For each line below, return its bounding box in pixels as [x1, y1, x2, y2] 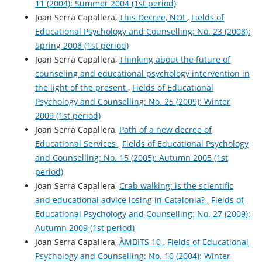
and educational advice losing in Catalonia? [35, 194, 207, 206]
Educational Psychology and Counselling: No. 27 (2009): [35, 208, 250, 220]
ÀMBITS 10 [119, 236, 163, 248]
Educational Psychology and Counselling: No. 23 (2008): [35, 26, 250, 37]
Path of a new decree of [119, 124, 212, 136]
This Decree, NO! [119, 12, 187, 23]
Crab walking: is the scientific [119, 180, 233, 192]
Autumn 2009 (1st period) [35, 222, 135, 234]
